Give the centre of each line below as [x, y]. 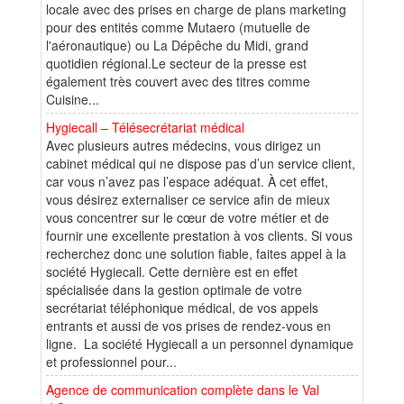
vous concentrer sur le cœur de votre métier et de [188, 217]
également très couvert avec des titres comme [178, 81]
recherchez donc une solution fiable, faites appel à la [196, 253]
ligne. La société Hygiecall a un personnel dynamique [200, 343]
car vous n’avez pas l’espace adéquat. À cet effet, [187, 181]
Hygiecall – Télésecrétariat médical [145, 127]
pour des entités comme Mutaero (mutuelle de [178, 27]
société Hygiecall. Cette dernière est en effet [172, 271]
